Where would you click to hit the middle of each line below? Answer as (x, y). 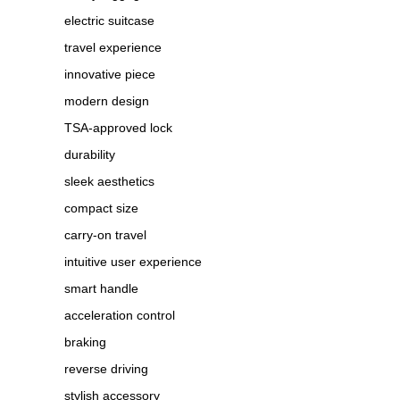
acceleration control (120, 316)
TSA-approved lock (118, 128)
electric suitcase (109, 21)
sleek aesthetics (109, 182)
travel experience (113, 48)
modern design (107, 101)
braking (85, 342)
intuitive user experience (133, 262)
